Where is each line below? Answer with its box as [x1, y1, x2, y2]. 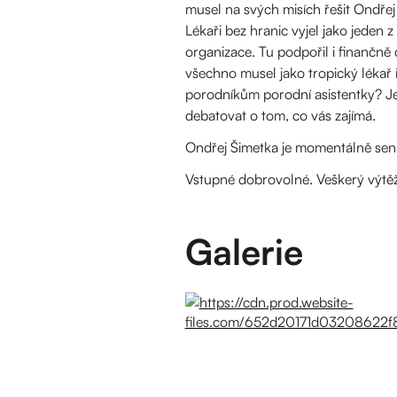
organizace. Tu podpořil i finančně [184, 43, 391, 60]
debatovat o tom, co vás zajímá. [184, 106, 376, 124]
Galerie [184, 230, 303, 274]
